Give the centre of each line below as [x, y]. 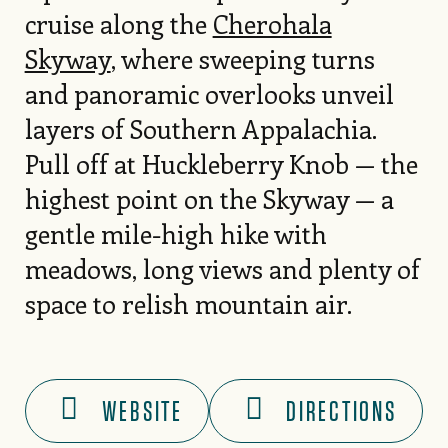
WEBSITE [142, 411]
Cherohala [272, 23]
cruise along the [118, 23]
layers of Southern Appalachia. [200, 128]
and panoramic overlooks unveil [209, 93]
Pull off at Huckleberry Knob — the [221, 163]
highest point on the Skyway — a [209, 198]
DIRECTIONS [341, 411]
